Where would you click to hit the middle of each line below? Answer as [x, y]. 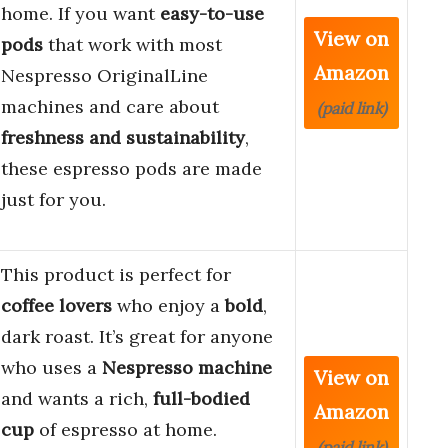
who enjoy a [168, 306]
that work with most [132, 45]
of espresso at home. [125, 430]
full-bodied [201, 399]
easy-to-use [212, 14]
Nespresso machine [187, 368]
